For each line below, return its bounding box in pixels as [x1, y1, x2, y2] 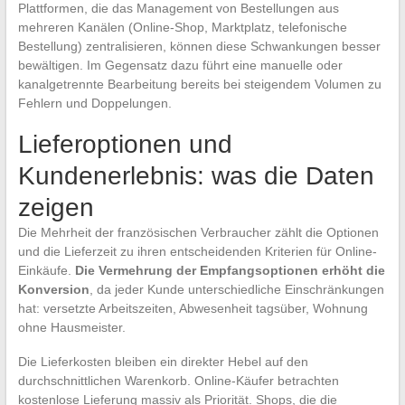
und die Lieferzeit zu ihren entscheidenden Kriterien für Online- [17, 244, 377, 259]
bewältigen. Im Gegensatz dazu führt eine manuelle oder [17, 58, 343, 73]
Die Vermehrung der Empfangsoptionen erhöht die [74, 263, 385, 278]
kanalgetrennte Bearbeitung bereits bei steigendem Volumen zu [17, 77, 381, 92]
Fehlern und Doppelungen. [17, 96, 172, 111]
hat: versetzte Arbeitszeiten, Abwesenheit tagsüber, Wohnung [17, 301, 368, 316]
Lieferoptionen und [17, 130, 232, 159]
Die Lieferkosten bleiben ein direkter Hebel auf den [17, 354, 308, 370]
